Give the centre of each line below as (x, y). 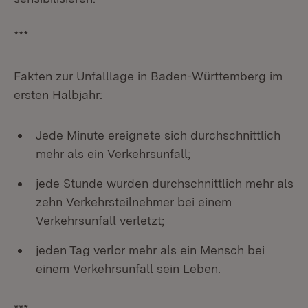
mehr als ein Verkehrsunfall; (113, 154)
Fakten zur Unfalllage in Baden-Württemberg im (148, 76)
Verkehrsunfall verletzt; (100, 220)
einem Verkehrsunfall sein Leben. (128, 268)
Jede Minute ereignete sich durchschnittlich (158, 135)
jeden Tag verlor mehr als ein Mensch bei (150, 250)
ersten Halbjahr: (58, 95)
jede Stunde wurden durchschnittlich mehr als (165, 183)
